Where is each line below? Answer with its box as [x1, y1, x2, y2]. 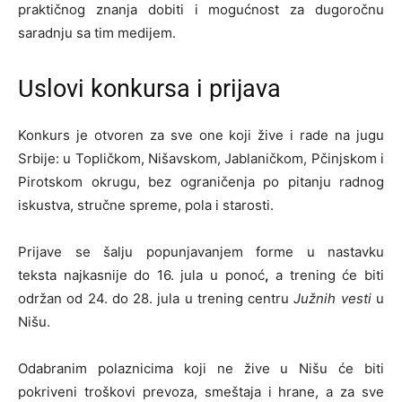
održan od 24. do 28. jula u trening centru [18, 290, 294, 308]
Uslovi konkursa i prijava [18, 74, 281, 104]
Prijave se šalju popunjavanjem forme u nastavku [18, 243, 384, 261]
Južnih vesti [293, 290, 371, 308]
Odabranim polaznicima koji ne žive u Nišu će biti [18, 360, 384, 378]
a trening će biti [268, 267, 385, 284]
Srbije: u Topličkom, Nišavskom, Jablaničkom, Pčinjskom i [18, 150, 384, 168]
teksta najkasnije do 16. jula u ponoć [18, 267, 265, 284]
